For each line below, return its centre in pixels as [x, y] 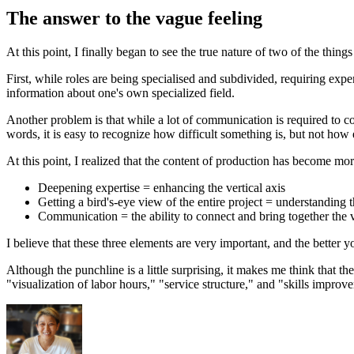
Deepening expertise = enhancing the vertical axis [162, 187]
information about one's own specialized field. [121, 92]
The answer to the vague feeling [134, 18]
